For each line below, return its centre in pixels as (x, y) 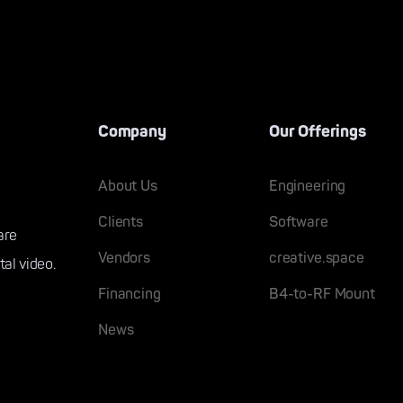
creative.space (316, 258)
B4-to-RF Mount (322, 294)
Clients (121, 222)
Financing (130, 294)
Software (298, 222)
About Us (128, 186)
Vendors (124, 258)
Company (132, 131)
